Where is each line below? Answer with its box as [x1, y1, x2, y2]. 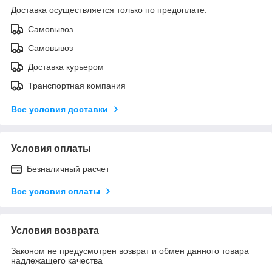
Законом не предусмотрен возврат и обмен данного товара [11, 245, 249, 256]
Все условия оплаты [11, 186, 100, 196]
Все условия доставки [11, 104, 108, 114]
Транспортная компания [28, 80, 126, 90]
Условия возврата [11, 225, 99, 236]
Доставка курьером [28, 61, 104, 72]
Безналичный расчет [27, 163, 109, 174]
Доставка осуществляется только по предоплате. [11, 4, 207, 15]
